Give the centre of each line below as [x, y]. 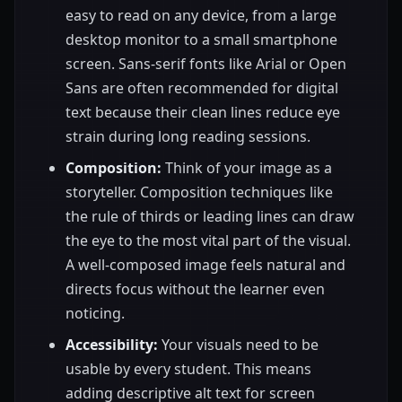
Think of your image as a [247, 168]
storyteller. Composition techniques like [199, 192]
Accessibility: [112, 345]
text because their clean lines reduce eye [203, 113]
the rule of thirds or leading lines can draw [210, 217]
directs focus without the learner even [195, 289]
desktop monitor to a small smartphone [201, 40]
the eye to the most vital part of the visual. [208, 241]
